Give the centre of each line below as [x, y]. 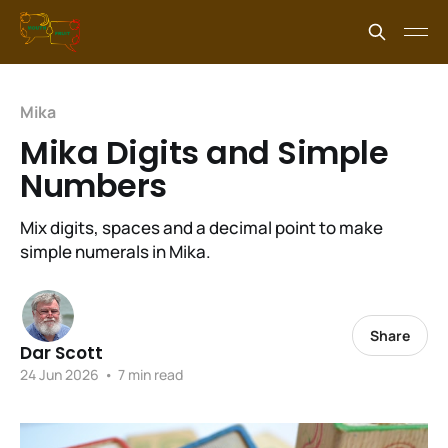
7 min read [149, 374]
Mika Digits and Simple [204, 152]
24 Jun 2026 [59, 374]
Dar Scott [61, 353]
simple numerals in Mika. [115, 251]
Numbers [93, 185]
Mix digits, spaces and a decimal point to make [201, 227]
